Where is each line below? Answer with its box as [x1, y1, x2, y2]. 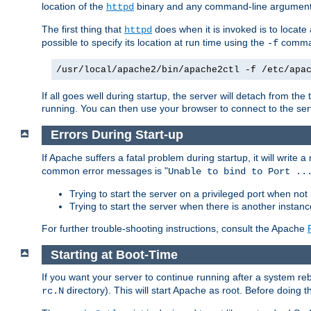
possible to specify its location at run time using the [42, 36, 267, 48]
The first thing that [42, 23, 124, 35]
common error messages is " [42, 165, 168, 177]
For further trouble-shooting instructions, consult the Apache [42, 223, 308, 235]
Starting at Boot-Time [50, 247, 178, 262]
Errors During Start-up [50, 128, 183, 142]
